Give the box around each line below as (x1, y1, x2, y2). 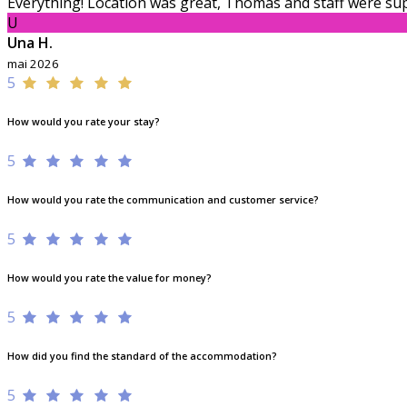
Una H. (7, 33, 53, 54)
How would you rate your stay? (7, 115, 160, 129)
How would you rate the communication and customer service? (7, 194, 319, 207)
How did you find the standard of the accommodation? (7, 350, 277, 363)
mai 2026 (7, 55, 59, 73)
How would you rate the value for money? (7, 272, 212, 285)
